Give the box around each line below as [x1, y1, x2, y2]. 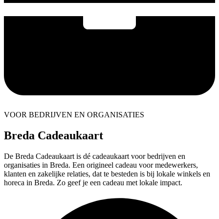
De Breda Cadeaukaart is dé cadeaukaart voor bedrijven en [4, 152, 185, 160]
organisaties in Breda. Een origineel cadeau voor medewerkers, [4, 160, 198, 169]
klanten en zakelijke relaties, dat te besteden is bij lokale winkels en [4, 169, 210, 178]
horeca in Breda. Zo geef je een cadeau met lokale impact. [4, 178, 182, 187]
